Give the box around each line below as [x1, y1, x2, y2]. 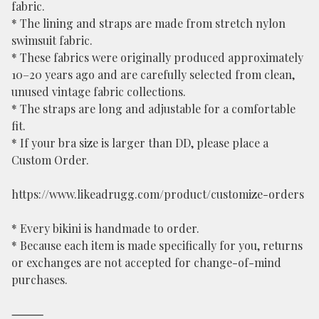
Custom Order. [11, 152, 89, 168]
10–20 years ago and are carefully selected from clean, [11, 67, 295, 83]
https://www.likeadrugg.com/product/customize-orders [11, 187, 304, 202]
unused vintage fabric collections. [11, 84, 186, 100]
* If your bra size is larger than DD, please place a [11, 135, 268, 151]
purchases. [11, 272, 68, 288]
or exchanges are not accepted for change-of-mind [11, 255, 281, 271]
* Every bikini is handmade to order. [11, 221, 199, 236]
